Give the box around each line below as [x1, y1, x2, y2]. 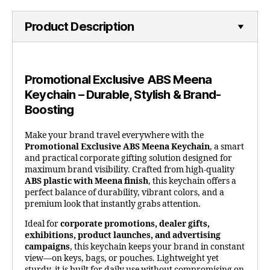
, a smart [210, 142, 244, 152]
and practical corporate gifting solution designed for [25, 153, 232, 164]
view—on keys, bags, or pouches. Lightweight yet [25, 253, 219, 264]
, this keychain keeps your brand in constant [70, 242, 245, 253]
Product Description [25, 19, 134, 34]
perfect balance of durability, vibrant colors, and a [25, 187, 224, 198]
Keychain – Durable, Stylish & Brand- [25, 87, 221, 102]
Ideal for [25, 219, 60, 230]
